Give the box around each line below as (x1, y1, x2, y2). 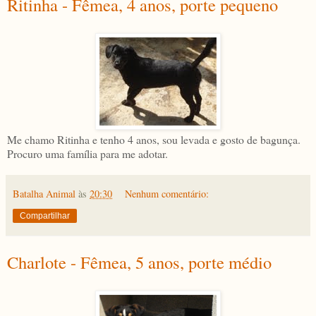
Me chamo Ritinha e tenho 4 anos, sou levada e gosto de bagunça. (7, 132, 300, 147)
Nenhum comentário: (125, 187, 209, 201)
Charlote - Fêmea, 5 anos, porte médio (7, 250, 272, 274)
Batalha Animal (13, 187, 75, 201)
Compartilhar (20, 211, 70, 221)
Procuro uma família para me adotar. (7, 146, 168, 162)
